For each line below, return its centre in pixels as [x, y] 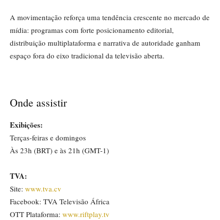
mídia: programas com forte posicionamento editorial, [92, 30]
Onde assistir [38, 103]
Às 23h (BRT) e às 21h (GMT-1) [59, 151]
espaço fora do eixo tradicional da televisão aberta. [87, 56]
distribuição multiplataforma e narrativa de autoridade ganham [105, 43]
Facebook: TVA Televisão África [60, 202]
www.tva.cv [43, 189]
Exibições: [26, 125]
